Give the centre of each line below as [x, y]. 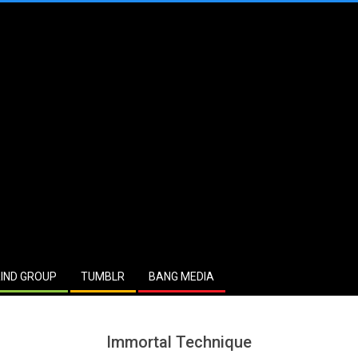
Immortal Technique [179, 342]
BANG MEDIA [181, 276]
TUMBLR [103, 276]
